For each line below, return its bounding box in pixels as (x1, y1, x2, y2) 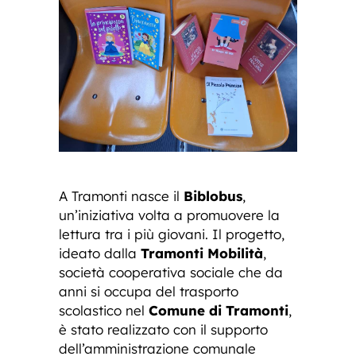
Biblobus (184, 188, 242, 205)
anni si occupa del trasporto (59, 283, 238, 300)
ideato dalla (59, 245, 141, 262)
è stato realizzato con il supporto (59, 321, 268, 339)
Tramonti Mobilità (141, 245, 263, 262)
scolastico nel (59, 302, 149, 319)
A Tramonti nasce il (59, 188, 184, 205)
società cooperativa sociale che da (59, 264, 283, 281)
